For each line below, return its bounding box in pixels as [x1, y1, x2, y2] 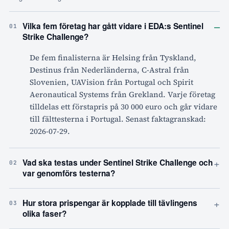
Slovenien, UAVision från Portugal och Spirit [30, 77, 193, 88]
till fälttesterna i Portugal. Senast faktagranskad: [30, 113, 206, 125]
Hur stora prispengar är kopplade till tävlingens [22, 197, 197, 209]
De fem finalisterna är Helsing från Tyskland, [30, 52, 196, 63]
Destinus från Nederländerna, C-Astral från [30, 64, 189, 76]
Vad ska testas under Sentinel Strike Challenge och [22, 157, 213, 169]
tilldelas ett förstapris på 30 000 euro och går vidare [30, 101, 217, 112]
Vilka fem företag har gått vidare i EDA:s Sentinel [22, 20, 203, 32]
